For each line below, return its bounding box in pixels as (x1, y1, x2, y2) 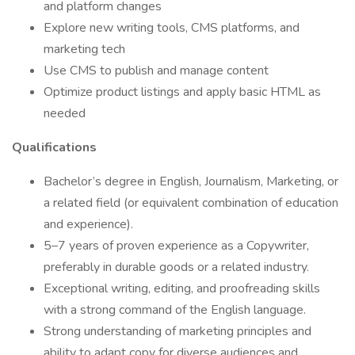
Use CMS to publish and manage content (44, 62, 269, 79)
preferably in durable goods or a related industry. (44, 258, 309, 276)
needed (44, 105, 86, 122)
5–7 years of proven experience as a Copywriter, (44, 237, 309, 254)
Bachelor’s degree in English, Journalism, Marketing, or (44, 173, 338, 190)
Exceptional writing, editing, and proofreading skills (44, 280, 320, 297)
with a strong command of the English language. (44, 301, 306, 319)
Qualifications (12, 139, 97, 156)
